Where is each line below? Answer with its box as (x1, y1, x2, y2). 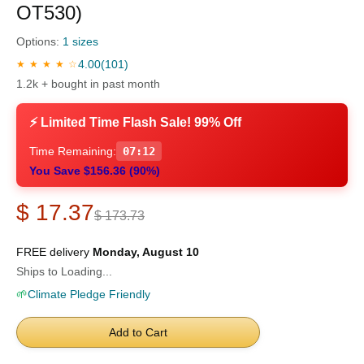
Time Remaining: (29, 145, 116, 158)
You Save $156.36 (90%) (29, 164, 160, 178)
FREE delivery (16, 245, 93, 259)
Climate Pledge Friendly (28, 288, 150, 301)
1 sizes (63, 35, 98, 49)
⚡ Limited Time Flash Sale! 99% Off (29, 115, 241, 130)
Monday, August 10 (93, 245, 199, 259)
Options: (16, 35, 63, 49)
